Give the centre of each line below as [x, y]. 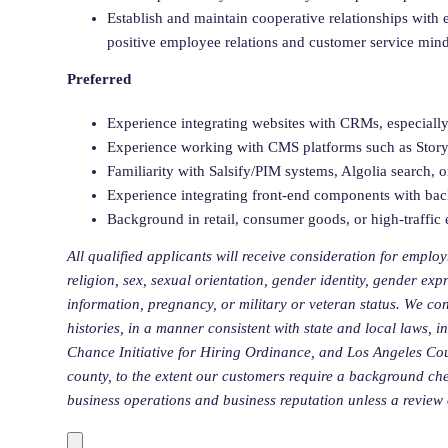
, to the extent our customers [198, 375]
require [311, 375]
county [87, 375]
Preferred [99, 78]
